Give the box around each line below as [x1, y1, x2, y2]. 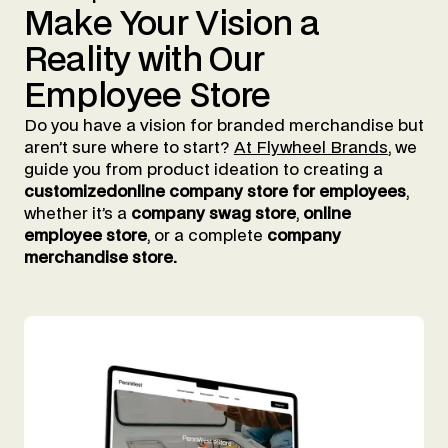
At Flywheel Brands [233, 139, 388, 156]
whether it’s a [23, 205, 131, 222]
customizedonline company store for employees [23, 183, 406, 200]
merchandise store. [23, 249, 177, 266]
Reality [23, 44, 131, 77]
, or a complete [146, 227, 267, 244]
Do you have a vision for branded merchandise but [23, 117, 424, 134]
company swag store [130, 205, 296, 222]
